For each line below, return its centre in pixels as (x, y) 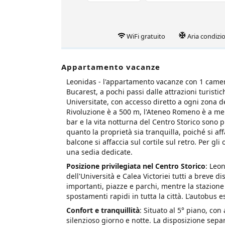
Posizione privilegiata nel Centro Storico (136, 166)
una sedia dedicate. (99, 152)
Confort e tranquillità (103, 210)
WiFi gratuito (146, 36)
